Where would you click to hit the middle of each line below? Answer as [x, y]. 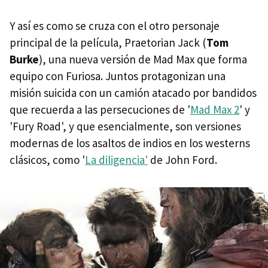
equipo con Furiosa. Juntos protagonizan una [118, 76]
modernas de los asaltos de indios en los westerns [130, 143]
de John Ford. [182, 159]
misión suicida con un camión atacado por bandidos [133, 92]
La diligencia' [116, 159]
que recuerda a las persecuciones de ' [100, 109]
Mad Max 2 [215, 109]
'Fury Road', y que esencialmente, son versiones [125, 126]
